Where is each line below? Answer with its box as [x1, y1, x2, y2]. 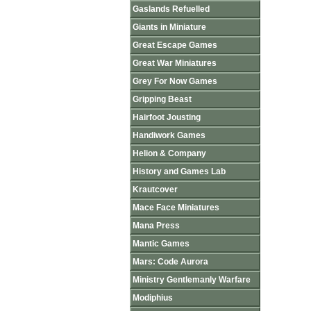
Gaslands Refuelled [133, 4, 210, 14]
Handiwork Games [133, 131, 205, 140]
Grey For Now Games [133, 76, 217, 86]
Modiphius [133, 293, 173, 303]
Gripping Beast [133, 94, 192, 104]
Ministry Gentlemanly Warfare [133, 275, 251, 285]
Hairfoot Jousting [133, 112, 201, 122]
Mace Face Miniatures [133, 203, 219, 212]
